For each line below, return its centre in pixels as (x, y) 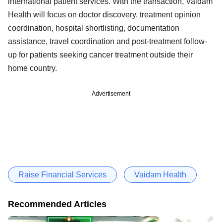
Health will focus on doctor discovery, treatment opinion (104, 14)
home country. (32, 68)
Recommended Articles (57, 204)
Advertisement (111, 93)
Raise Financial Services (62, 174)
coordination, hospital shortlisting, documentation (94, 28)
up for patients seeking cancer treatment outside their (100, 55)
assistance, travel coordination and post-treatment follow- (108, 41)
